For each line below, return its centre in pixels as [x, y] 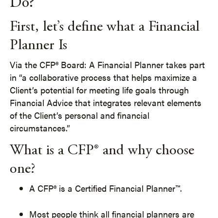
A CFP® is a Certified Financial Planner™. [106, 188]
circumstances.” [40, 128]
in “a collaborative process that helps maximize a [103, 77]
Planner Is [38, 46]
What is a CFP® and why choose [102, 151]
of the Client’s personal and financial [80, 115]
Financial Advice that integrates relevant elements [106, 102]
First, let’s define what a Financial [105, 27]
